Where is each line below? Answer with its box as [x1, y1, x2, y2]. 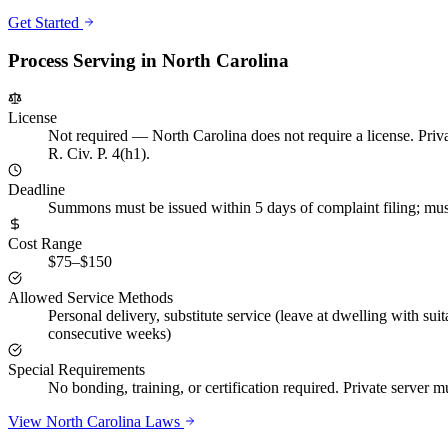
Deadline [8, 181, 65, 198]
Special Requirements [8, 361, 145, 378]
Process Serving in [8, 50, 162, 72]
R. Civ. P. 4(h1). [48, 145, 150, 162]
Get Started [8, 13, 83, 31]
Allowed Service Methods [8, 289, 173, 306]
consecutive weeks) [48, 325, 171, 342]
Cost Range [8, 235, 82, 252]
